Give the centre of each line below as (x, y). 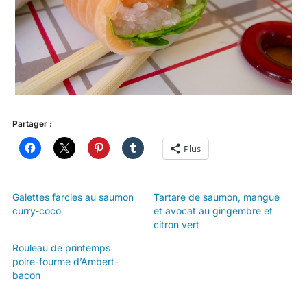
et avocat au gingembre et (213, 211)
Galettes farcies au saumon (73, 197)
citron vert (176, 225)
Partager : (32, 124)
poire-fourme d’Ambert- (65, 262)
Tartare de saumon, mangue (217, 197)
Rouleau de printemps (61, 248)
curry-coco (36, 211)
